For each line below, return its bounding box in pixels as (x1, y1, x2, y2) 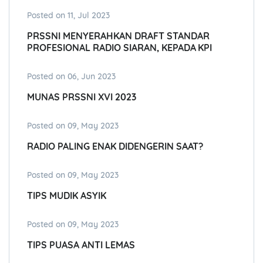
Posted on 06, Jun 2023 (27, 71, 116, 82)
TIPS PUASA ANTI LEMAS (27, 239, 135, 251)
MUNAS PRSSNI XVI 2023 (27, 91, 136, 103)
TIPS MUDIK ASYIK (27, 190, 106, 202)
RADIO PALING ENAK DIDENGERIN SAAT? (27, 140, 204, 153)
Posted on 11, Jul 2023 (27, 10, 110, 21)
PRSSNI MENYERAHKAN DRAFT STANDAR (27, 30, 210, 42)
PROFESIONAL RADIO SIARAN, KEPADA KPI (27, 42, 213, 54)
